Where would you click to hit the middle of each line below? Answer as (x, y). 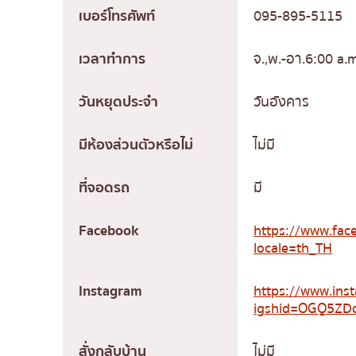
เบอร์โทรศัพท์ (117, 16)
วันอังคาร (281, 102)
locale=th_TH (293, 248)
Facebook (108, 230)
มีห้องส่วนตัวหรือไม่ (136, 145)
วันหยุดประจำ (118, 102)
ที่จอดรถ (104, 188)
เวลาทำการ (112, 59)
